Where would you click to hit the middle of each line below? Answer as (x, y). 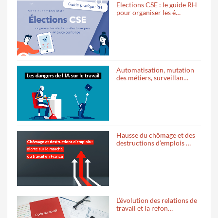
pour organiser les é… (148, 13)
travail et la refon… (145, 208)
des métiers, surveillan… (152, 78)
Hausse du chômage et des (156, 135)
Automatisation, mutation (155, 70)
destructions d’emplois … (154, 143)
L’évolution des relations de (157, 200)
